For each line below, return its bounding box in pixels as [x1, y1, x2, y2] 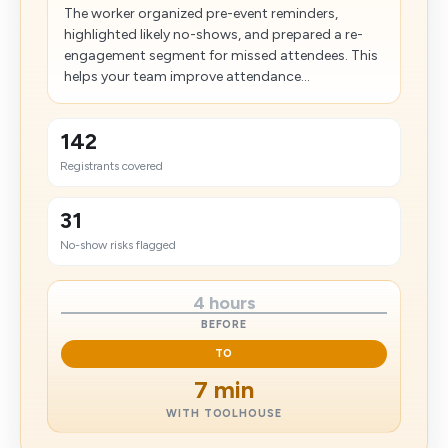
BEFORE [200, 318, 248, 331]
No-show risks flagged [60, 238, 176, 252]
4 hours [192, 292, 256, 314]
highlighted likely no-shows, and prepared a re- [64, 26, 363, 43]
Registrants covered [60, 159, 163, 173]
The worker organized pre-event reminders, [64, 5, 338, 22]
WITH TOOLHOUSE [166, 407, 282, 420]
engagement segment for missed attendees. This [64, 47, 378, 64]
